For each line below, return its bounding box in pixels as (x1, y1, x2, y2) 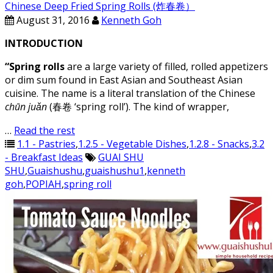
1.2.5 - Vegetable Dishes (78, 137, 186, 151)
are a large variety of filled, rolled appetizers (65, 60, 268, 73)
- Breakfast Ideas (5, 151, 83, 164)
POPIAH (26, 177, 62, 191)
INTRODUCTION (5, 37, 83, 50)
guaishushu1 (85, 164, 144, 177)
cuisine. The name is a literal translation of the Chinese (5, 87, 255, 100)
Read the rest (14, 124, 75, 137)
